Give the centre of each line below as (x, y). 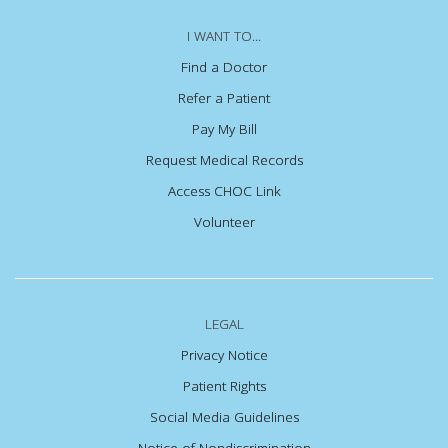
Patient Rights (224, 385)
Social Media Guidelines (224, 416)
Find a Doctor (224, 66)
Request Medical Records (224, 159)
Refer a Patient (224, 97)
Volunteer (224, 221)
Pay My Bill (224, 128)
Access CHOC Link (224, 190)
